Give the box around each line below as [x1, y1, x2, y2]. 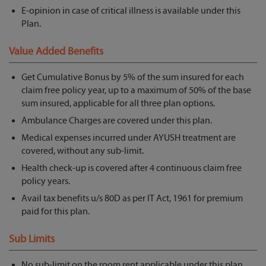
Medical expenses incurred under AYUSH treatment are [21, 132, 236, 144]
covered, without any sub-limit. [21, 145, 144, 157]
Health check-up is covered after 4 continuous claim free [21, 163, 242, 174]
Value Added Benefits [9, 45, 103, 58]
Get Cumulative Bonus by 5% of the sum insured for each [21, 72, 244, 83]
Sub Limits [9, 233, 55, 246]
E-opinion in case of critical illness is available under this [21, 5, 240, 17]
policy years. [21, 176, 70, 187]
